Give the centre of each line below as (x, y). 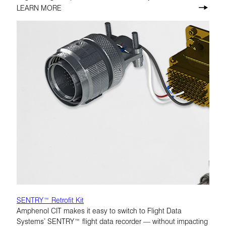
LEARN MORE (39, 7)
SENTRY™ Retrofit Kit (50, 200)
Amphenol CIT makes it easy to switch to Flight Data (99, 210)
